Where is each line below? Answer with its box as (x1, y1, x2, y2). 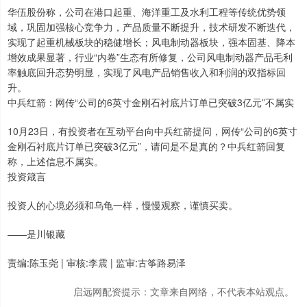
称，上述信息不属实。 (8, 153, 103, 168)
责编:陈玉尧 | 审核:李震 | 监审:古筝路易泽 (8, 255, 186, 269)
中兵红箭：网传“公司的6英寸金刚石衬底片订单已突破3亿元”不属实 (8, 95, 294, 109)
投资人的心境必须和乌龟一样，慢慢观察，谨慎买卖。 (8, 197, 238, 212)
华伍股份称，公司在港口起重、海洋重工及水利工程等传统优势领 (8, 4, 286, 19)
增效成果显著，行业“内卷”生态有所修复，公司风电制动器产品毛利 (8, 49, 293, 64)
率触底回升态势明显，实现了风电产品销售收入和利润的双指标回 (8, 64, 286, 79)
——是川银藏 (8, 226, 65, 241)
